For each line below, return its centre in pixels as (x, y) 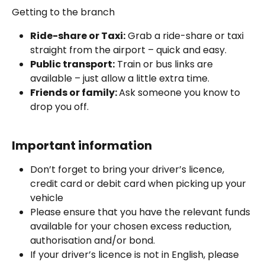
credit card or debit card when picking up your (139, 184)
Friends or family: (75, 92)
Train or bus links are (165, 64)
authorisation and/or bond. (93, 241)
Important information (82, 146)
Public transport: (72, 64)
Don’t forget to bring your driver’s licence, (128, 170)
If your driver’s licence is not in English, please (136, 255)
